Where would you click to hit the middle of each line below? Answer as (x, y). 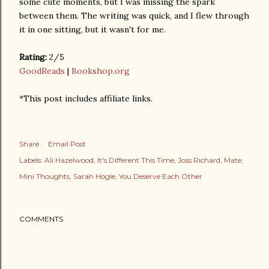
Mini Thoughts (44, 176)
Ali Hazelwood (69, 160)
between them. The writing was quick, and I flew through (134, 16)
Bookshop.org (101, 71)
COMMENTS (41, 219)
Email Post (67, 144)
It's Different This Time (136, 160)
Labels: (31, 160)
